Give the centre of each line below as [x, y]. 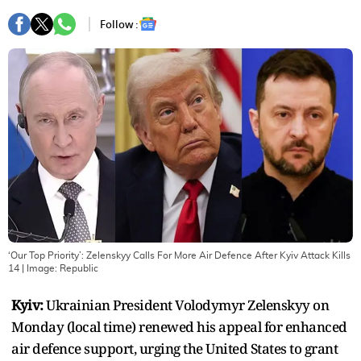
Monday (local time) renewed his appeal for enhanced [179, 326]
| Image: [39, 268]
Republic [79, 268]
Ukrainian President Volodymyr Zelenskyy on [186, 305]
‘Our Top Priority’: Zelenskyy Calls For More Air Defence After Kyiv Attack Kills [179, 255]
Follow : [119, 24]
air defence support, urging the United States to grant [174, 348]
